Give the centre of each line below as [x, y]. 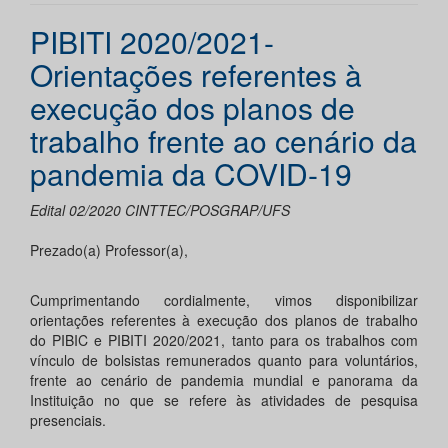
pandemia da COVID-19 [191, 174]
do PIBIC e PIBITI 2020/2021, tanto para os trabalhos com [224, 340]
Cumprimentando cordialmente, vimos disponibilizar [224, 300]
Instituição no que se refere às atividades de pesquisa [224, 400]
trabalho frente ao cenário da [223, 141]
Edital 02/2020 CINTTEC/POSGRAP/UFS [160, 210]
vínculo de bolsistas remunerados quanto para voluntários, [224, 360]
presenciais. [68, 420]
